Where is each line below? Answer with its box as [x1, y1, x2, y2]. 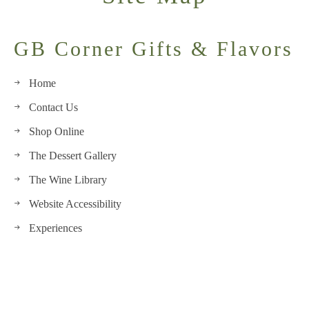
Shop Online [29, 126, 84, 137]
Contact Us [29, 101, 78, 113]
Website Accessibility [29, 198, 121, 210]
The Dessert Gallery [29, 150, 117, 161]
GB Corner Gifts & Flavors [14, 37, 293, 60]
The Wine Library [29, 174, 107, 186]
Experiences [29, 222, 82, 234]
